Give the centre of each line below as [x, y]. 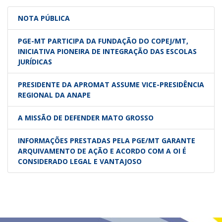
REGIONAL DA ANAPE [54, 95]
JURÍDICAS [35, 61]
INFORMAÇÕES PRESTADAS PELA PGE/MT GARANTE [107, 140]
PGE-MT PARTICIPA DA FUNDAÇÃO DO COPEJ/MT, [103, 41]
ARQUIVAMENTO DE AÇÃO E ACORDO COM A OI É [102, 151]
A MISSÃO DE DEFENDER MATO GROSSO [86, 117]
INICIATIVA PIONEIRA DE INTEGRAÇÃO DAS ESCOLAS [107, 51]
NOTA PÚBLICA [44, 18]
